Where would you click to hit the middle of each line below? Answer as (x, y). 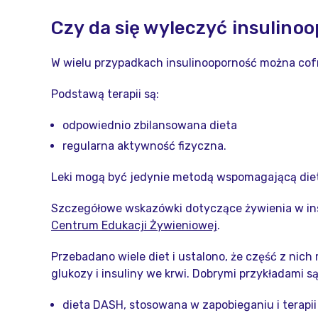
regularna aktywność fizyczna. (144, 146)
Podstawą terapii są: (105, 94)
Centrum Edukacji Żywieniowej (134, 225)
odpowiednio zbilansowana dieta (150, 125)
